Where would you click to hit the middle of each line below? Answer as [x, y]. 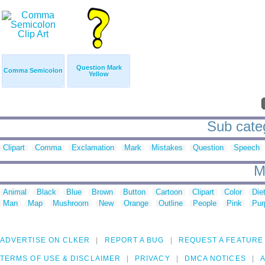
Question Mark [99, 68]
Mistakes [167, 148]
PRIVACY [153, 259]
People [205, 203]
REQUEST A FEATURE [221, 240]
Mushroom [71, 203]
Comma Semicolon [33, 71]
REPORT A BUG [134, 240]
